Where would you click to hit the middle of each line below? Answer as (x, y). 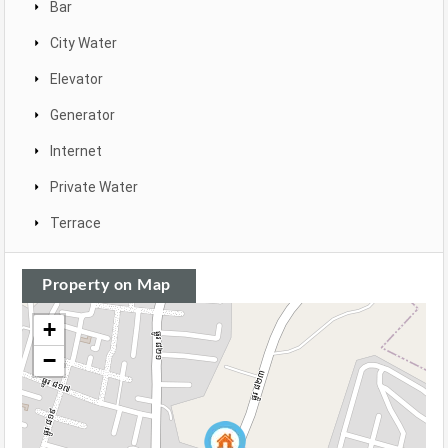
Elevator (76, 79)
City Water (83, 43)
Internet (76, 151)
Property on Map (106, 285)
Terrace (75, 223)
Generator (82, 115)
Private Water (94, 187)
